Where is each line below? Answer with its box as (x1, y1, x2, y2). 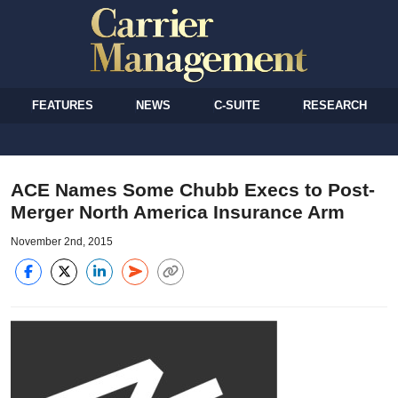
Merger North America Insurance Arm (11, 201, 345, 222)
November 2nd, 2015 (11, 235, 113, 248)
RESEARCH (302, 98, 367, 112)
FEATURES (32, 98, 94, 112)
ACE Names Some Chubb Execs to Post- (11, 179, 375, 200)
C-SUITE (213, 98, 260, 112)
